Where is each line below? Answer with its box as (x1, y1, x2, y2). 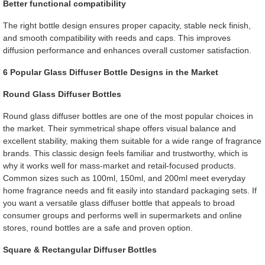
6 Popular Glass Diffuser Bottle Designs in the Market (2, 67, 218, 77)
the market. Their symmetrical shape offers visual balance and (2, 123, 236, 133)
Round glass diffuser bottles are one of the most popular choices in (2, 111, 253, 121)
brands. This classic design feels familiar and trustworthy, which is (2, 148, 248, 158)
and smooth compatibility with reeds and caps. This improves (2, 33, 231, 43)
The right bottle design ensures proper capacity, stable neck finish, (2, 20, 251, 30)
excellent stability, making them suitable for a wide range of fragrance (2, 135, 261, 146)
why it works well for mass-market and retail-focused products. (2, 160, 236, 170)
